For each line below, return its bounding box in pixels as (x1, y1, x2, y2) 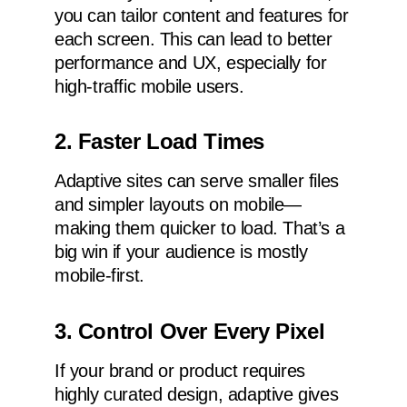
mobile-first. (55, 265, 144, 286)
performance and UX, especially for (55, 52, 327, 73)
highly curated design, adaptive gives (55, 383, 339, 404)
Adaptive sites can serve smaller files (55, 171, 339, 192)
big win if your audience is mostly (55, 242, 308, 263)
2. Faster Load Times (55, 129, 264, 154)
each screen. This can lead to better (55, 28, 333, 49)
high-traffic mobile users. (55, 75, 244, 96)
